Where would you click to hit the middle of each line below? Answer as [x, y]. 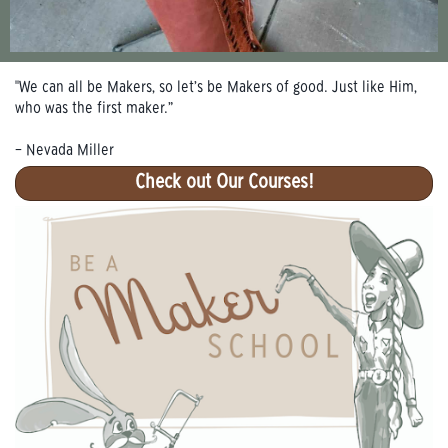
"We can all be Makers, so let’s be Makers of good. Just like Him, [216, 87]
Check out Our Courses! [224, 182]
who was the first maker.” [94, 108]
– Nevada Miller [64, 150]
